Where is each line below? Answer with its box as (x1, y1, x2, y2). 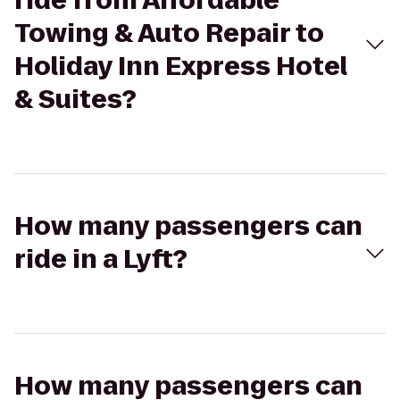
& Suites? (14, 82, 137, 117)
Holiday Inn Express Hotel (14, 49, 347, 84)
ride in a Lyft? (14, 242, 187, 277)
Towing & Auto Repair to (14, 16, 324, 51)
